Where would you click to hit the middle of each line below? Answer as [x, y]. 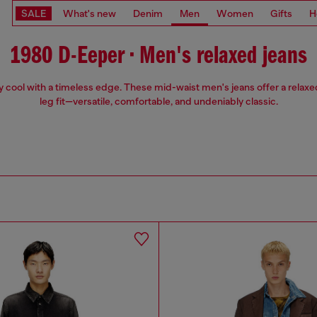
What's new [90, 13]
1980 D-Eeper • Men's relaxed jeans [158, 57]
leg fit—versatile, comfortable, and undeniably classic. [158, 102]
